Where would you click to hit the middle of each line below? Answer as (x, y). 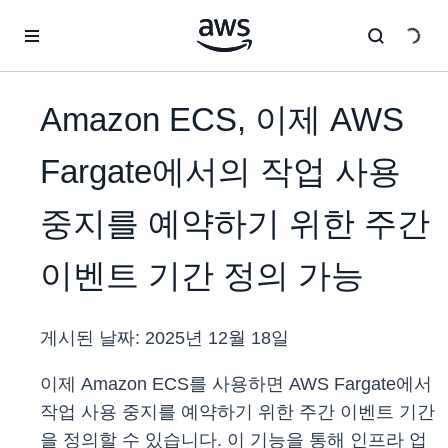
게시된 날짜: (92, 338)
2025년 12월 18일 (217, 338)
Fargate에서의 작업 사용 (220, 172)
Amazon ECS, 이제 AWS (222, 120)
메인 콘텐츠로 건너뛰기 (83, 20)
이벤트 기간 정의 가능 (202, 276)
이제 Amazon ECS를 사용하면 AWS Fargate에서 (236, 384)
